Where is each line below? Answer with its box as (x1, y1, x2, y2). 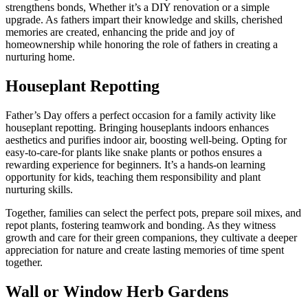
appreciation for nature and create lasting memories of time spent (5, 243, 284, 256)
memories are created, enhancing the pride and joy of (5, 25, 234, 38)
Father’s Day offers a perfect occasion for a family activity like (5, 109, 276, 121)
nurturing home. (5, 50, 75, 63)
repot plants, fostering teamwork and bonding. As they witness (5, 219, 276, 231)
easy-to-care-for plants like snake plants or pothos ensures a (5, 146, 262, 158)
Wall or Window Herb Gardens (5, 282, 228, 300)
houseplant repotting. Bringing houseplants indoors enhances (5, 121, 269, 133)
